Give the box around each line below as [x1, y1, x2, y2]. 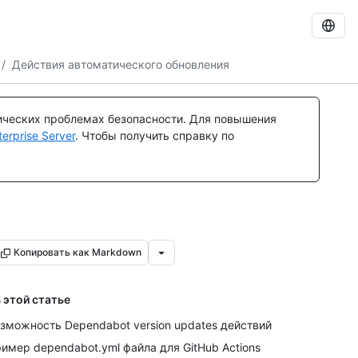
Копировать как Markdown [14, 246, 141, 258]
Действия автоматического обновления [12, 57, 229, 71]
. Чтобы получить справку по [75, 129, 234, 142]
